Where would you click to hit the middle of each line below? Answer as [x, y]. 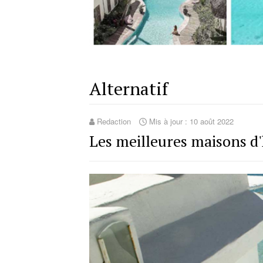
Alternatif [129, 88]
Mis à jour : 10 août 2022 [191, 121]
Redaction [114, 121]
